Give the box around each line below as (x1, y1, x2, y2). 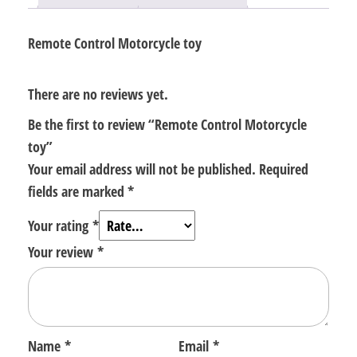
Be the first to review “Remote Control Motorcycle (28, 115, 307, 135)
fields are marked (28, 182, 127, 202)
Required (259, 159, 308, 179)
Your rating (28, 216, 92, 236)
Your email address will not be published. (28, 159, 256, 179)
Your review (28, 242, 97, 262)
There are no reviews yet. (28, 84, 168, 104)
